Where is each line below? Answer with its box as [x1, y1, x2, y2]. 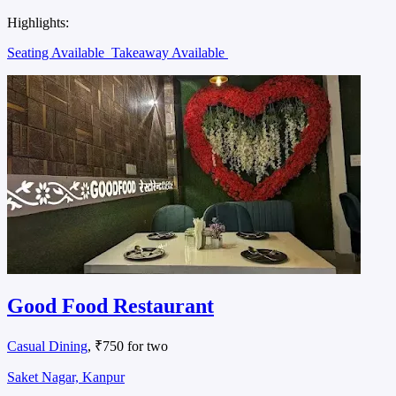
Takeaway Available [111, 44, 228, 60]
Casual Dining [7, 339, 88, 354]
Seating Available [7, 44, 108, 60]
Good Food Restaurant [7, 294, 214, 318]
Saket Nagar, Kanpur [7, 369, 125, 385]
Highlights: [7, 14, 69, 30]
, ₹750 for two [88, 339, 168, 354]
